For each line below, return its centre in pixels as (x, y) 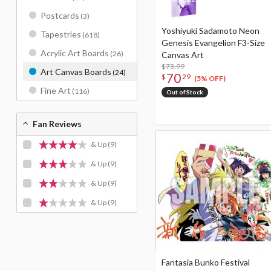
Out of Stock (184, 92)
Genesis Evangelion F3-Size (213, 42)
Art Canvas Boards (76, 72)
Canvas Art (183, 54)
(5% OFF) (210, 78)
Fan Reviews (57, 124)
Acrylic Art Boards (75, 53)
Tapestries (61, 34)
